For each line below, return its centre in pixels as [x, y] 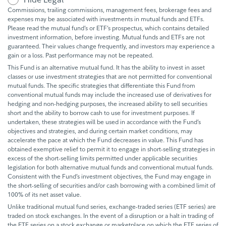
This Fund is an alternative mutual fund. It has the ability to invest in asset [106, 68]
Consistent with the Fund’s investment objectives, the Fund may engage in [109, 177]
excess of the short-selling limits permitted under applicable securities [102, 158]
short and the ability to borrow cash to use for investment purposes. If [101, 113]
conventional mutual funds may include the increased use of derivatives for [109, 95]
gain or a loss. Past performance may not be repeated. [81, 55]
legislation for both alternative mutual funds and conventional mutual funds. [110, 167]
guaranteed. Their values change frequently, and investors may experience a [111, 46]
